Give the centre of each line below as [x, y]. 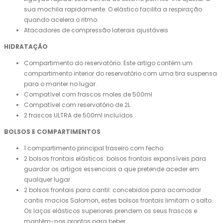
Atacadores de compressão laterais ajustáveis [96, 30]
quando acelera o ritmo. [61, 20]
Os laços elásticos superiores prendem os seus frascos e [111, 211]
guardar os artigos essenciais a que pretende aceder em [111, 169]
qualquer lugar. [48, 180]
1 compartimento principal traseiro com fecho [94, 148]
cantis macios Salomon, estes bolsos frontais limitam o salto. [118, 201]
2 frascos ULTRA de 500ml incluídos [78, 115]
